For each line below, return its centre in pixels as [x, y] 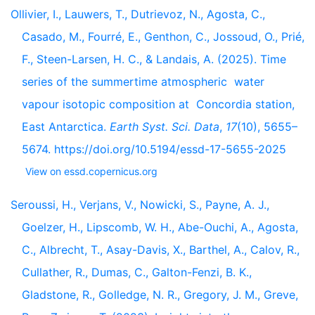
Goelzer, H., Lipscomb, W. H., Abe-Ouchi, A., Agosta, [160, 227]
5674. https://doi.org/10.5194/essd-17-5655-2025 [154, 149]
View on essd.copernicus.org [91, 171]
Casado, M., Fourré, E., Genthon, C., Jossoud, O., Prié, [163, 37]
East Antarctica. [66, 127]
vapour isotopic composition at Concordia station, [158, 104]
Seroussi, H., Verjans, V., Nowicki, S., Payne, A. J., [140, 205]
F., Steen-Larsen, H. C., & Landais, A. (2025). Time [154, 59]
